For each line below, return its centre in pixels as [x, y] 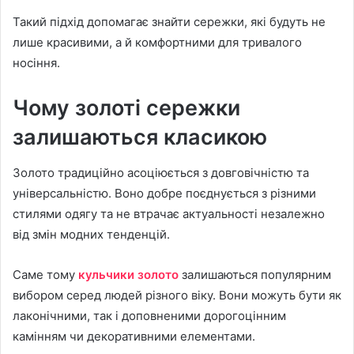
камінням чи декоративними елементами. [134, 336]
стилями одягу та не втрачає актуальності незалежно [169, 213]
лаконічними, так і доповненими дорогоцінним [149, 315]
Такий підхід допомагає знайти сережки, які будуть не [169, 22]
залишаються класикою [140, 137]
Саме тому [45, 274]
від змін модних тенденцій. [91, 234]
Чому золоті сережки [126, 108]
